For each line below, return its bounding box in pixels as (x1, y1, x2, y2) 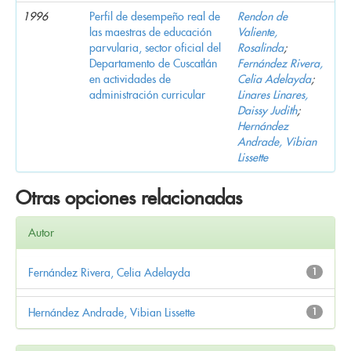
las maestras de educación (89, 24, 212, 39)
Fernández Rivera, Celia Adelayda (28, 265, 190, 280)
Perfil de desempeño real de (89, 9, 220, 24)
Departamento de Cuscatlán (89, 56, 217, 71)
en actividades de (89, 71, 171, 86)
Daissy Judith (237, 103, 297, 118)
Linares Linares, (237, 87, 308, 102)
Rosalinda (237, 40, 284, 55)
